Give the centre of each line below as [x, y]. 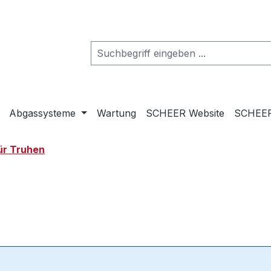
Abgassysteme [43, 113]
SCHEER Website [185, 113]
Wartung [116, 113]
